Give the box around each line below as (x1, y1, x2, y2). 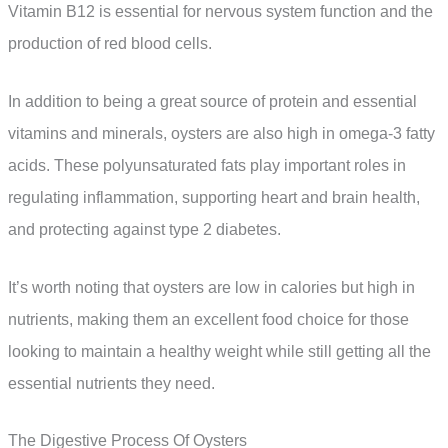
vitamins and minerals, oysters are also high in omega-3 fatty (8, 125, 435, 143)
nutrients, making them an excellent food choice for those (8, 310, 409, 328)
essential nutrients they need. (8, 374, 215, 392)
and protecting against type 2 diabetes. (8, 221, 281, 239)
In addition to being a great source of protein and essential (8, 93, 417, 111)
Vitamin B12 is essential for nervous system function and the (8, 3, 433, 21)
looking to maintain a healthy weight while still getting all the (8, 342, 431, 360)
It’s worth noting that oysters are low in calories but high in (8, 278, 415, 296)
